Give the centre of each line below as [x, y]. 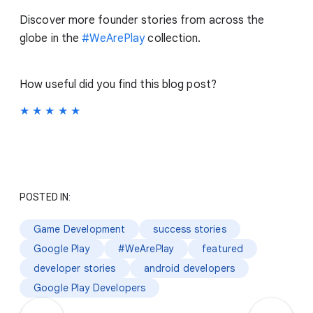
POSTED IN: [45, 197]
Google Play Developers [90, 287]
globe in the [51, 38]
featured [223, 248]
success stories [190, 229]
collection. [173, 38]
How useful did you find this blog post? [118, 84]
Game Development [80, 229]
